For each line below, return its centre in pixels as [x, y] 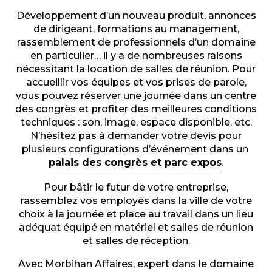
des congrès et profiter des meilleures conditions [136, 109]
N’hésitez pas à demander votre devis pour [136, 135]
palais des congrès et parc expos [135, 162]
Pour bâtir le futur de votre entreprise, [136, 187]
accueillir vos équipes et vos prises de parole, [136, 82]
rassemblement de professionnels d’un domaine [136, 42]
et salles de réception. [136, 240]
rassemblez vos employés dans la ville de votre [136, 200]
